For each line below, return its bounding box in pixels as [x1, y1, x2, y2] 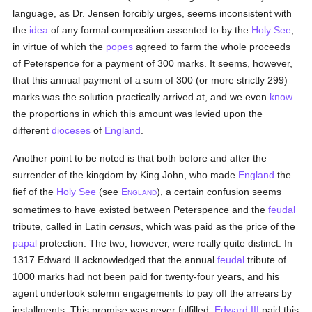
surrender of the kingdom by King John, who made [13, 169, 239, 180]
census [109, 221, 141, 232]
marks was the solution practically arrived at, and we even [13, 91, 270, 102]
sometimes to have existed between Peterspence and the [13, 204, 269, 215]
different [13, 125, 52, 136]
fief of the [13, 186, 57, 197]
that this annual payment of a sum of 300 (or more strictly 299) [13, 75, 288, 86]
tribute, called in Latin [13, 221, 110, 232]
